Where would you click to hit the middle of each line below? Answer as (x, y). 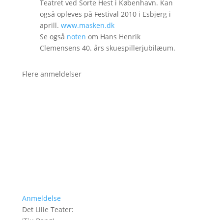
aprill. (50, 26)
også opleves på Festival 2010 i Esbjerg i (105, 14)
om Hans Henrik (113, 37)
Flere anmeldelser (52, 74)
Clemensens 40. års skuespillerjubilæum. (107, 48)
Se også (53, 37)
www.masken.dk (87, 26)
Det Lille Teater (47, 210)
